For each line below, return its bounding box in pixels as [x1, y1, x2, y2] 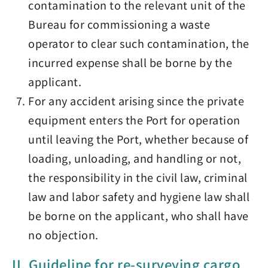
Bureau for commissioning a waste [28, 16, 211, 32]
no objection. [28, 227, 99, 242]
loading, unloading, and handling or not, [28, 150, 242, 166]
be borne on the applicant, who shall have [28, 208, 249, 223]
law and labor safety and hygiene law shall [28, 188, 250, 204]
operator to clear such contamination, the [28, 35, 249, 51]
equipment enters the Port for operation [28, 112, 240, 127]
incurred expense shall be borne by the [28, 54, 233, 70]
